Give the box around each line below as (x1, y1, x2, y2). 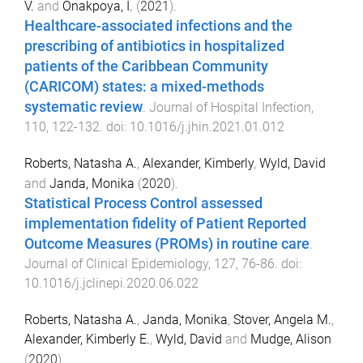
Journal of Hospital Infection (149, 100, 311, 116)
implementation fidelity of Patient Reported (24, 216, 306, 233)
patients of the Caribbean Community (24, 58, 268, 75)
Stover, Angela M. (233, 312, 331, 328)
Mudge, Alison (250, 331, 331, 348)
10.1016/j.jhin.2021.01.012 (130, 119, 284, 135)
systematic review (24, 99, 143, 116)
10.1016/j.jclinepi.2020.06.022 (24, 275, 199, 292)
